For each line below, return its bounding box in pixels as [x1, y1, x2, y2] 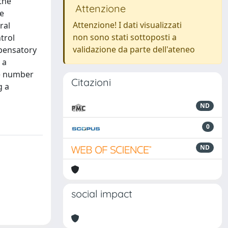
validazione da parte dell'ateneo [73, 44, 195, 55]
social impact [71, 187, 132, 200]
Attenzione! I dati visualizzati [73, 19, 182, 31]
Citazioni [71, 76, 111, 89]
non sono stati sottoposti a [73, 32, 177, 43]
